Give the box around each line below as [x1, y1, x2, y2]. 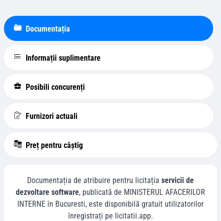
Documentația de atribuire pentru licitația [27, 176, 161, 185]
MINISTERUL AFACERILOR [124, 187, 205, 197]
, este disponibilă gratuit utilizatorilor [85, 199, 204, 209]
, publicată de [79, 187, 124, 197]
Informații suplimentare [24, 53, 101, 63]
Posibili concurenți [24, 82, 85, 92]
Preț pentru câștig [24, 141, 83, 150]
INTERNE [17, 199, 45, 209]
